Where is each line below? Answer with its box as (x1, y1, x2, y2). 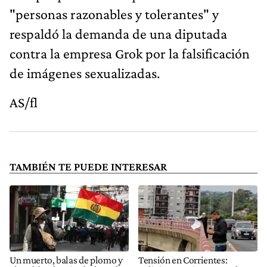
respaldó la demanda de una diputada (10, 25, 227, 42)
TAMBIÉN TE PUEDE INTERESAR (10, 160, 167, 173)
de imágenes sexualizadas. (10, 64, 160, 81)
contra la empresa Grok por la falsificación (10, 45, 250, 61)
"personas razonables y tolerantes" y (10, 5, 219, 22)
